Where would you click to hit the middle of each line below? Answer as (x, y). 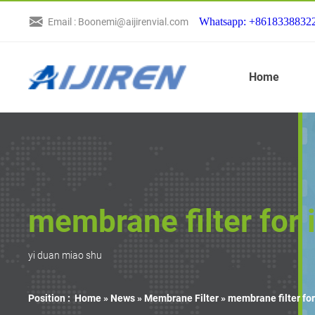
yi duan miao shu (65, 255)
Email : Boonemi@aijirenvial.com (118, 21)
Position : (50, 298)
